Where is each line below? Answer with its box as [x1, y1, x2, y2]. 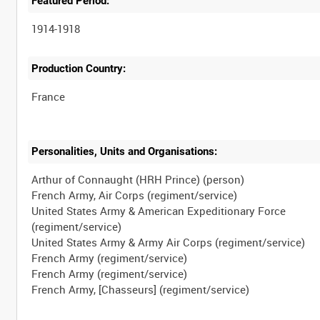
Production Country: [31, 61, 126, 75]
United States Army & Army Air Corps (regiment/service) [31, 235, 306, 250]
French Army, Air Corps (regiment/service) [31, 188, 238, 203]
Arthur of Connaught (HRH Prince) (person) [31, 172, 245, 187]
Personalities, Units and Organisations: [31, 145, 218, 159]
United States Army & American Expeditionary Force [31, 204, 286, 219]
